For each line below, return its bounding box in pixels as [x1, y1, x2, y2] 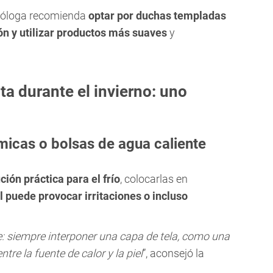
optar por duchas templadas [86, 9, 226, 23]
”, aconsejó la [143, 247, 204, 260]
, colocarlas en [120, 172, 188, 186]
